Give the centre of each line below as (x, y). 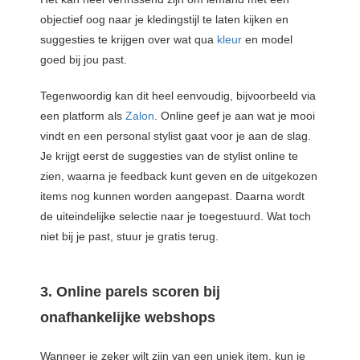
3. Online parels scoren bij (130, 291)
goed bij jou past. (84, 59)
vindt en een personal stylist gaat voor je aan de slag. (176, 135)
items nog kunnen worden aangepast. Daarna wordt (172, 196)
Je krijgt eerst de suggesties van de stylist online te (169, 155)
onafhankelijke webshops (128, 317)
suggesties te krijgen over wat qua (129, 39)
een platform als (83, 115)
